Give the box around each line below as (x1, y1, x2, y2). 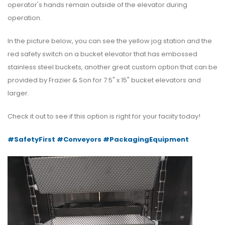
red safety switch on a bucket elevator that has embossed (8, 49, 197, 59)
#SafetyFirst (8, 135, 55, 145)
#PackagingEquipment (103, 135, 189, 145)
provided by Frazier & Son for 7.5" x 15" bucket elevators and (8, 75, 201, 85)
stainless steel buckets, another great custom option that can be (8, 62, 217, 72)
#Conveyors (57, 135, 101, 145)
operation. (8, 13, 42, 23)
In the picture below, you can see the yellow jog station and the (8, 36, 212, 46)
